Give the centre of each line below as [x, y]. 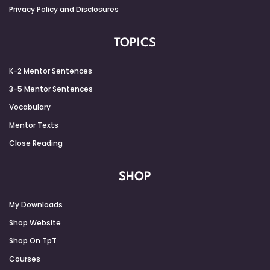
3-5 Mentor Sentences [51, 89]
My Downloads [36, 204]
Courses [25, 259]
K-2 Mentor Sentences [51, 71]
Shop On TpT [33, 240]
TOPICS [135, 43]
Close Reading [36, 143]
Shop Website [35, 222]
